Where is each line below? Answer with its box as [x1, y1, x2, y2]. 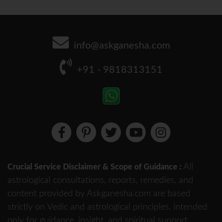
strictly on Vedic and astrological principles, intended [7, 203, 207, 212]
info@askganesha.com [73, 41, 170, 51]
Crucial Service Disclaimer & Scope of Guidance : [7, 163, 183, 171]
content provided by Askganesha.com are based [7, 189, 190, 199]
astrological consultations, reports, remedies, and [7, 176, 193, 185]
